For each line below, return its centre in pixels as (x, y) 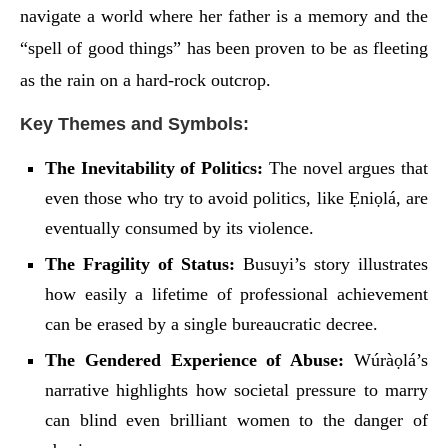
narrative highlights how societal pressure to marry (236, 389)
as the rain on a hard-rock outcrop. (145, 79)
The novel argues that (346, 167)
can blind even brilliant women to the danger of (236, 419)
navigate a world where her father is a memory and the (224, 15)
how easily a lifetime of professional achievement (236, 293)
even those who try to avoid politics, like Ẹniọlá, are (236, 197)
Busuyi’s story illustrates (331, 263)
